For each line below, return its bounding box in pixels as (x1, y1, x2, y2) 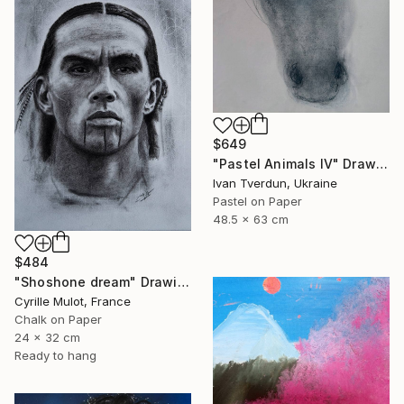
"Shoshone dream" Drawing (177, 274, 189, 290)
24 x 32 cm (14, 330, 80, 345)
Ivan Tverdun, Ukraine (213, 176, 337, 191)
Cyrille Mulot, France (14, 294, 131, 309)
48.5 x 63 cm (213, 212, 289, 227)
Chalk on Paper (14, 312, 102, 327)
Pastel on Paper (213, 194, 302, 209)
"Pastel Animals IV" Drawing (375, 156, 388, 172)
